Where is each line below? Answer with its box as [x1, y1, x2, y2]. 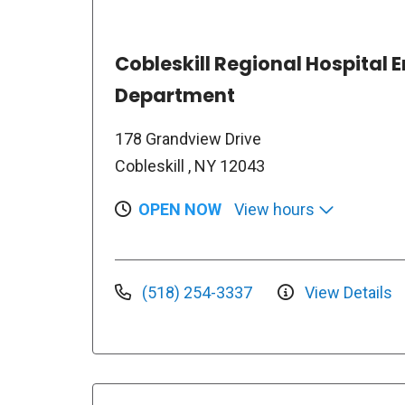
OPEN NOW [138, 200, 221, 219]
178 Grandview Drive [115, 129, 261, 148]
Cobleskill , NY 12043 [115, 156, 265, 175]
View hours [234, 200, 318, 219]
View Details [301, 282, 392, 302]
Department [115, 82, 235, 108]
